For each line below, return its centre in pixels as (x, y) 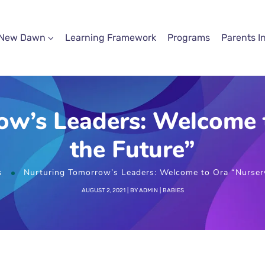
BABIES (173, 190)
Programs (189, 37)
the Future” (132, 149)
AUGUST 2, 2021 (103, 190)
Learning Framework (111, 37)
